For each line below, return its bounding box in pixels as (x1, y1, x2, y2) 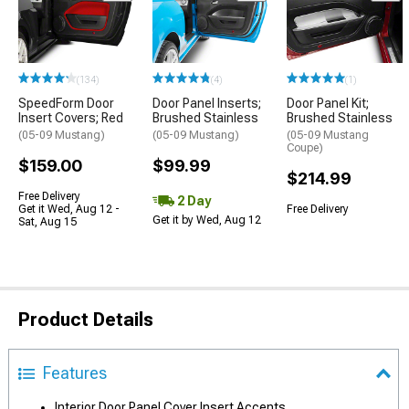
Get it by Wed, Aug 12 (152, 214, 261, 227)
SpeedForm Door (18, 96, 114, 111)
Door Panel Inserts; (152, 96, 261, 111)
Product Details (18, 309, 153, 331)
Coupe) (287, 142, 323, 155)
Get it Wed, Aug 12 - (18, 203, 120, 216)
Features (43, 363, 107, 383)
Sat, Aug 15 (18, 215, 77, 229)
